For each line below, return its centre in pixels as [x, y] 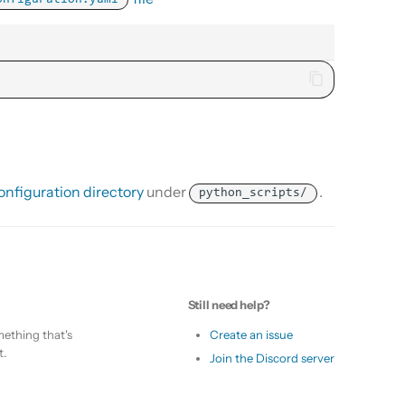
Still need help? [229, 304]
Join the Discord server [272, 358]
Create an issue [251, 334]
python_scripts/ [254, 193]
